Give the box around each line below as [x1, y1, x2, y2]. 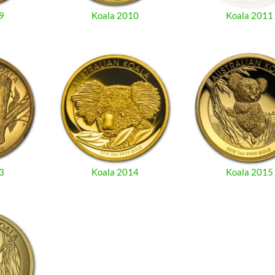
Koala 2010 [91, 9, 139, 21]
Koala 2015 [226, 166, 274, 177]
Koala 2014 [91, 166, 139, 177]
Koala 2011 [226, 9, 274, 21]
